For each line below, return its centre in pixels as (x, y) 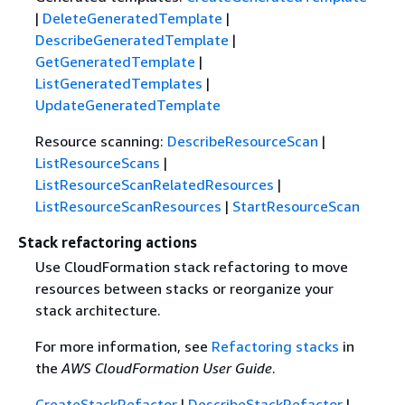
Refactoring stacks (275, 346)
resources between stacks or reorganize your (184, 288)
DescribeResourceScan (242, 141)
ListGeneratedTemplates (118, 83)
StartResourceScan (296, 206)
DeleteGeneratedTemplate (132, 18)
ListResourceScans (97, 162)
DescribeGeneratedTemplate (132, 39)
